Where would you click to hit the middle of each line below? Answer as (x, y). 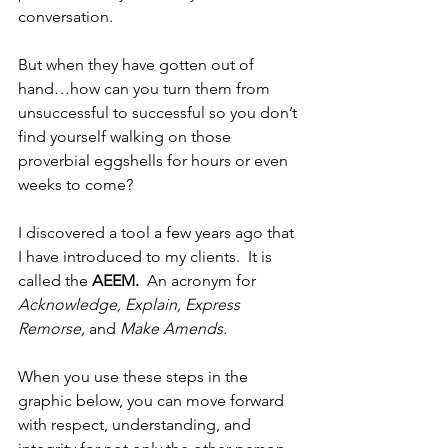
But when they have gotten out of (138, 65)
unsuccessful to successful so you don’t (159, 113)
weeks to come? (75, 185)
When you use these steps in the (135, 377)
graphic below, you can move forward (153, 401)
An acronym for (199, 281)
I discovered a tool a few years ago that (158, 233)
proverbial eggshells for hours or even (155, 161)
